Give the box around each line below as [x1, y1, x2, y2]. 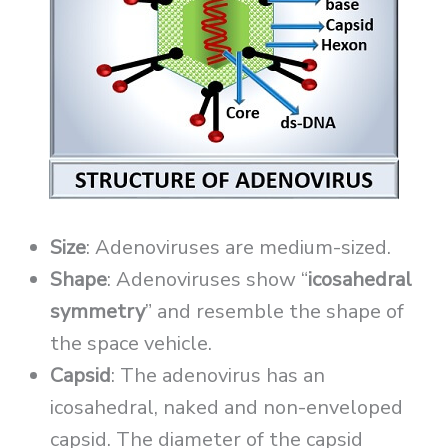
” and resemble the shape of [145, 298, 404, 326]
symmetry [50, 298, 145, 326]
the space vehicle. [50, 330, 212, 358]
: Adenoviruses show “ [107, 266, 308, 294]
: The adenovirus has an [111, 362, 325, 390]
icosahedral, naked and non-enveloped [50, 394, 403, 422]
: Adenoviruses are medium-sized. [86, 234, 391, 262]
